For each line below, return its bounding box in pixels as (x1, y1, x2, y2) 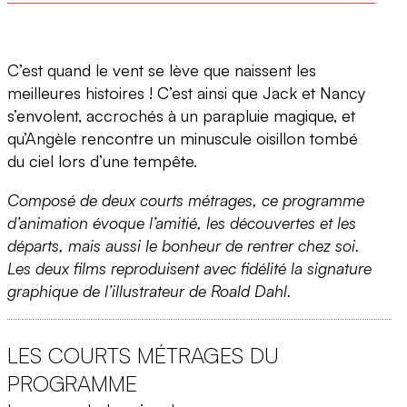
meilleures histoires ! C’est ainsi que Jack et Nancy (7, 82, 365, 103)
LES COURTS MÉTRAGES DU (7, 341, 279, 369)
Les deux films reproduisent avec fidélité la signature (7, 257, 372, 278)
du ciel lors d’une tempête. (7, 150, 197, 171)
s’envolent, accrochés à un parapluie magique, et (7, 104, 355, 125)
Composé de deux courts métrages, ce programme (7, 189, 364, 210)
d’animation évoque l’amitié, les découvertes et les (7, 212, 356, 233)
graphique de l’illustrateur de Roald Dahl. (7, 280, 292, 301)
